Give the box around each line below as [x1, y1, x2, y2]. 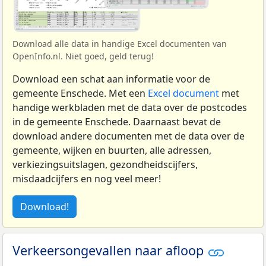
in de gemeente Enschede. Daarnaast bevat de [12, 115, 221, 129]
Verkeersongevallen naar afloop [12, 242, 207, 259]
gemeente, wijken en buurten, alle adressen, [12, 144, 211, 157]
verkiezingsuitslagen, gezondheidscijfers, [12, 158, 198, 172]
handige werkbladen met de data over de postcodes [12, 101, 247, 115]
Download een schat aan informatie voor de [12, 72, 210, 86]
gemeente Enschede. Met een [12, 87, 148, 100]
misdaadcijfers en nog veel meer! [12, 172, 161, 186]
